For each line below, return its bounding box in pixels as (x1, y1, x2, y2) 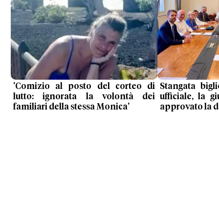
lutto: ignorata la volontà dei (13, 92, 155, 102)
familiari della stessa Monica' (13, 103, 130, 112)
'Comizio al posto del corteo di (13, 82, 155, 91)
